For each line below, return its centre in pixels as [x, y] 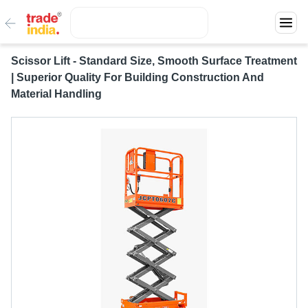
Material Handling [56, 94]
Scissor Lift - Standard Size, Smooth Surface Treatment [154, 61]
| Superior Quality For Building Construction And [137, 77]
